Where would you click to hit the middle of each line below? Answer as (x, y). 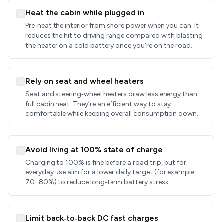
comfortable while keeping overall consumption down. (112, 114)
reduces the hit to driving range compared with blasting (114, 35)
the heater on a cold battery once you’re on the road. (109, 45)
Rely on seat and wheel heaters (84, 81)
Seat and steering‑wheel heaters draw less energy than (111, 94)
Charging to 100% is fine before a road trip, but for (106, 162)
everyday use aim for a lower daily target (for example (110, 172)
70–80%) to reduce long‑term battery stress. (98, 182)
